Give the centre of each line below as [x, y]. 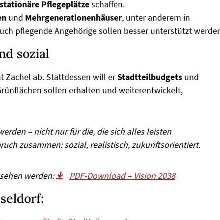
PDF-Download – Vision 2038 [122, 175]
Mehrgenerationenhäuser [73, 17]
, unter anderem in [156, 17]
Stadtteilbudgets [150, 77]
